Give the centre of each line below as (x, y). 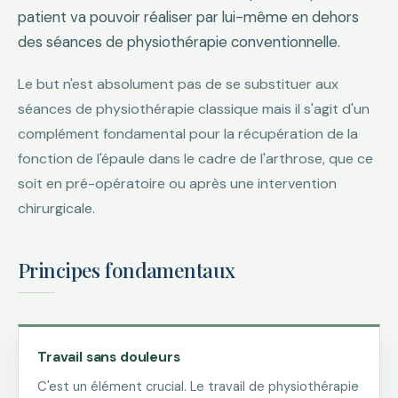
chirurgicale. (56, 208)
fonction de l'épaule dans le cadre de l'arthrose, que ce (195, 159)
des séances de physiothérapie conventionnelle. (179, 42)
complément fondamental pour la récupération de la (188, 134)
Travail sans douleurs (109, 357)
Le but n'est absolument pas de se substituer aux (178, 84)
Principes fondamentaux (127, 270)
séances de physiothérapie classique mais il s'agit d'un (194, 109)
